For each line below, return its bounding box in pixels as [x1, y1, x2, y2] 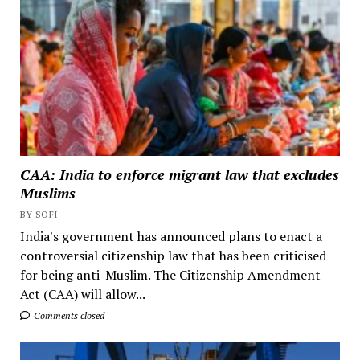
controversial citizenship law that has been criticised [19, 247, 326, 265]
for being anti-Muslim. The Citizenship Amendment [19, 266, 321, 284]
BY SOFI [19, 208, 59, 221]
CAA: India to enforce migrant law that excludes [19, 165, 339, 185]
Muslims [19, 183, 76, 203]
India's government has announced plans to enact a [19, 227, 322, 246]
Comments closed [31, 309, 104, 322]
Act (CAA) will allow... [19, 285, 145, 304]
